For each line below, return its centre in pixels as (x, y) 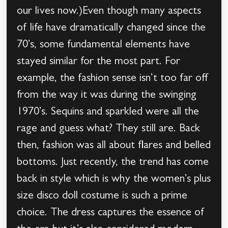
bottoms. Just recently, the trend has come (113, 163)
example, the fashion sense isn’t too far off (113, 79)
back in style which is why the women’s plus (114, 180)
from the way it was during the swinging (107, 96)
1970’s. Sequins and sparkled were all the (108, 113)
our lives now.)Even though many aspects (109, 12)
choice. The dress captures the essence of (111, 213)
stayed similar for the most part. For (99, 62)
